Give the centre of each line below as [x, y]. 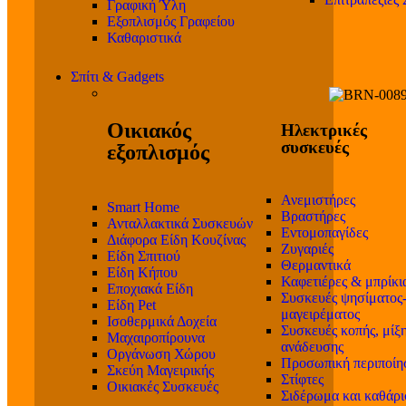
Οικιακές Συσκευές [163, 387]
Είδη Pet [131, 305]
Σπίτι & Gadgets [117, 77]
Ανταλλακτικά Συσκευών [180, 224]
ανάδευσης [312, 346]
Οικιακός [149, 131]
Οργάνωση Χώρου [161, 354]
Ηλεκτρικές [324, 130]
